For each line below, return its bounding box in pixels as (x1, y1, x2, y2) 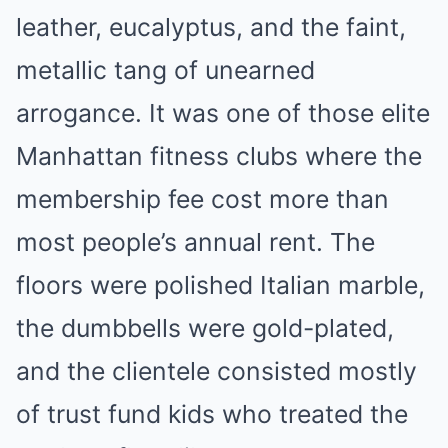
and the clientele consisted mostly (16, 355, 417, 386)
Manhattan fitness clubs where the (16, 140, 422, 171)
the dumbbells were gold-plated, (16, 312, 394, 343)
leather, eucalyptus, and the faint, (16, 11, 406, 42)
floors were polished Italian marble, (16, 269, 425, 300)
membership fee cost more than (16, 183, 389, 214)
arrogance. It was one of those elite (16, 97, 430, 128)
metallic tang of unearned (16, 54, 315, 85)
